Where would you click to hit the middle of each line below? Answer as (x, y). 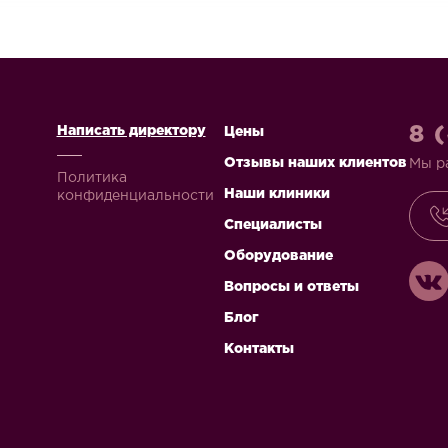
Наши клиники (277, 194)
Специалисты (273, 225)
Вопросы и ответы (291, 287)
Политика (91, 178)
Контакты (259, 349)
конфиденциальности (135, 196)
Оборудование (278, 256)
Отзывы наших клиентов (315, 163)
